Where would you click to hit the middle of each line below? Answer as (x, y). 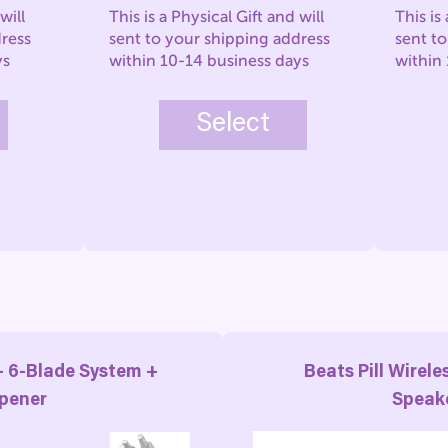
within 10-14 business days (209, 60)
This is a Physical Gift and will (217, 16)
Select (233, 124)
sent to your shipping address (220, 38)
